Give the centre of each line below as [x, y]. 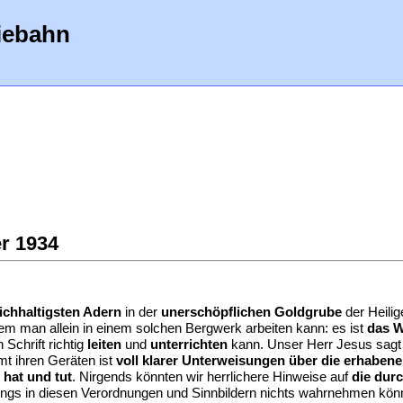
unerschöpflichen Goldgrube [251, 312]
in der [141, 312]
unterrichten [189, 344]
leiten [104, 344]
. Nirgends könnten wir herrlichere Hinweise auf [212, 376]
